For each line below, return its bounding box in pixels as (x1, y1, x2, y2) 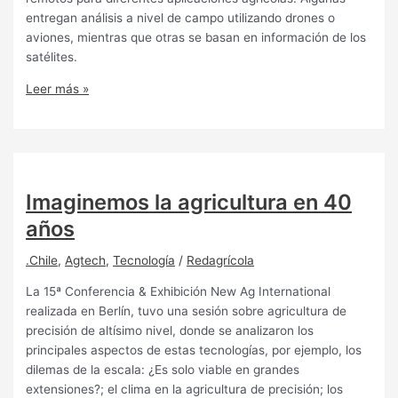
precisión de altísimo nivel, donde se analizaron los (26, 323, 314, 338)
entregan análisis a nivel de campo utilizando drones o (26, 11, 336, 26)
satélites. (26, 50, 78, 65)
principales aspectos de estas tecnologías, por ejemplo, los (26, 343, 362, 358)
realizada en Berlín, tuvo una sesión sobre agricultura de (26, 304, 347, 319)
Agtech (65, 253, 107, 268)
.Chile (26, 253, 59, 268)
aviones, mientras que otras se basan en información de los (26, 30, 367, 45)
